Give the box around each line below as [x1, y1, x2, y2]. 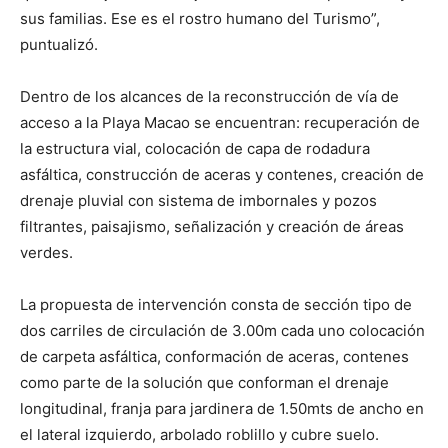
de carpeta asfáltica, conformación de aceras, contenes [20, 346, 409, 366]
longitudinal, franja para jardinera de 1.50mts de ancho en [20, 398, 424, 418]
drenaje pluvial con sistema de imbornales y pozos [20, 190, 377, 210]
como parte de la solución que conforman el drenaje [20, 372, 389, 392]
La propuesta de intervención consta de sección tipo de [20, 294, 412, 314]
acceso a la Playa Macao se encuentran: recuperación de [20, 112, 420, 132]
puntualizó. [20, 34, 98, 54]
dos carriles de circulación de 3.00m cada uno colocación [20, 320, 425, 340]
